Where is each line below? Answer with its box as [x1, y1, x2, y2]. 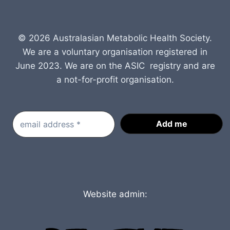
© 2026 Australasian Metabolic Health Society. [18, 33, 212, 43]
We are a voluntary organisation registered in [23, 47, 207, 57]
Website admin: [83, 189, 147, 199]
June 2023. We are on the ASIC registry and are [15, 61, 215, 71]
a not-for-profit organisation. [56, 74, 174, 85]
